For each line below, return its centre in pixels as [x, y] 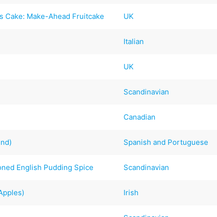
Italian [134, 41]
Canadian [140, 117]
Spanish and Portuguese [166, 142]
